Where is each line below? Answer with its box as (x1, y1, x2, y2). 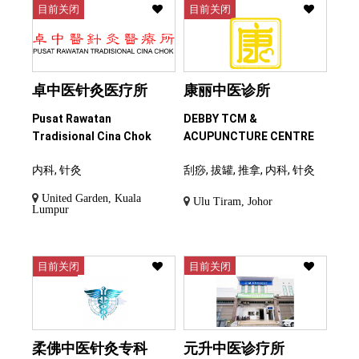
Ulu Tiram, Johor (193, 196, 272, 208)
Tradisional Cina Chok (32, 130, 151, 143)
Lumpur (32, 204, 69, 216)
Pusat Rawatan (32, 112, 111, 126)
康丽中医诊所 (184, 82, 270, 99)
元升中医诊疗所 (184, 339, 284, 357)
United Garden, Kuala (42, 192, 141, 204)
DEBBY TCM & (184, 112, 257, 126)
